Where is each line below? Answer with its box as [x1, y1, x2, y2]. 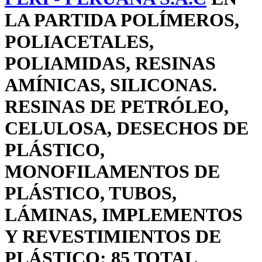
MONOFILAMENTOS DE [5, 161, 220, 182]
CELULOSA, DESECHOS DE [5, 118, 249, 139]
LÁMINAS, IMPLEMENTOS [5, 204, 243, 226]
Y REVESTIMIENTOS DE [5, 226, 221, 247]
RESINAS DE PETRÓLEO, [5, 96, 229, 118]
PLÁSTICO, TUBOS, [5, 182, 177, 204]
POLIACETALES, [5, 31, 154, 53]
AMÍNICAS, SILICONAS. [5, 74, 217, 96]
